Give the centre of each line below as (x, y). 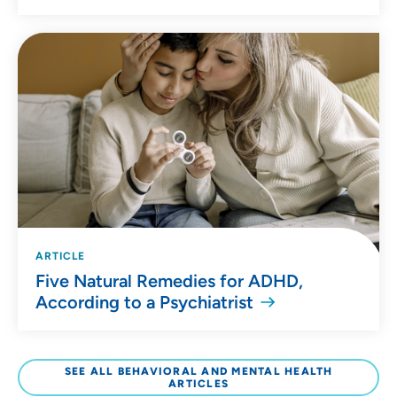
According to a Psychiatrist (144, 302)
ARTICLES (198, 383)
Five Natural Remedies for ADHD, (169, 280)
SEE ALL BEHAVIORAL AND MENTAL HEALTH (198, 371)
